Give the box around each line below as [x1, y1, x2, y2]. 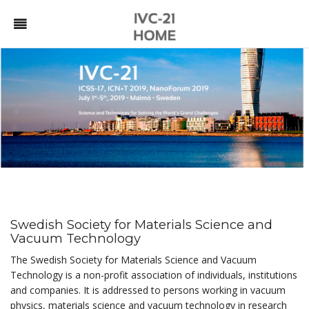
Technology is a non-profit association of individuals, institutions [10, 268, 297, 281]
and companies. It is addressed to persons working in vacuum [10, 283, 286, 297]
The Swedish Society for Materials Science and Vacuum [10, 253, 257, 266]
